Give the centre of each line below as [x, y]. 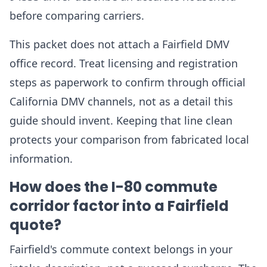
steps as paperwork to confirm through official [128, 82]
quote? [35, 225]
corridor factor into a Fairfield [119, 206]
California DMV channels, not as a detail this [121, 101]
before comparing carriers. [77, 15]
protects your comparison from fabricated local [129, 139]
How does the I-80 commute [114, 187]
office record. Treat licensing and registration [124, 63]
